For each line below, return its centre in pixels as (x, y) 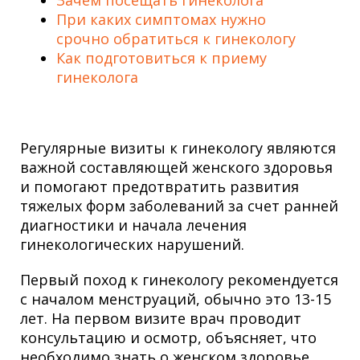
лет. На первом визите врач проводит (161, 318)
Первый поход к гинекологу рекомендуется (179, 280)
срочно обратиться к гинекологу (176, 39)
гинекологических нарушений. (132, 244)
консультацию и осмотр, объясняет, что (168, 337)
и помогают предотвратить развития (160, 186)
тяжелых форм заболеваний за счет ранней (179, 206)
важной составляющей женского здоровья (176, 167)
